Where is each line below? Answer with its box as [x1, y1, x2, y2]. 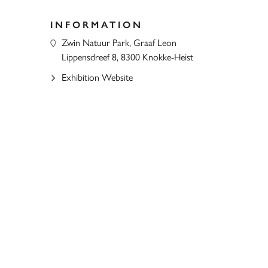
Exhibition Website [61, 72, 133, 83]
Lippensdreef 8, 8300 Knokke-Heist [61, 51, 193, 63]
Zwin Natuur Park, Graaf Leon [61, 37, 176, 48]
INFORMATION [50, 19, 143, 31]
